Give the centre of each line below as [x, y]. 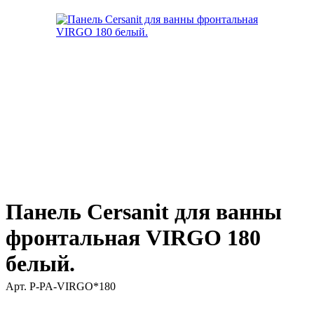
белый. [40, 264]
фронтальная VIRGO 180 [133, 238]
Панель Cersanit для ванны [144, 212]
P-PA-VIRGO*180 [73, 287]
